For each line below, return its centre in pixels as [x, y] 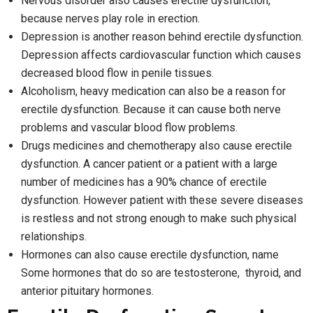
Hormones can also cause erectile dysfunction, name [150, 254]
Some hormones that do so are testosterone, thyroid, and [161, 272]
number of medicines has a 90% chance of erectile [144, 182]
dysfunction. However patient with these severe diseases [162, 200]
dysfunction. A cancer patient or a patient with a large [149, 163]
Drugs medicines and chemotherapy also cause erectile [156, 145]
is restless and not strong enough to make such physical [159, 218]
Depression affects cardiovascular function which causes [161, 54]
